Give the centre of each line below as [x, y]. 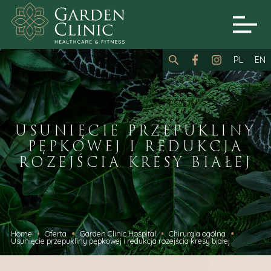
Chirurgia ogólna [198, 233]
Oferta [56, 233]
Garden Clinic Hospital [118, 233]
